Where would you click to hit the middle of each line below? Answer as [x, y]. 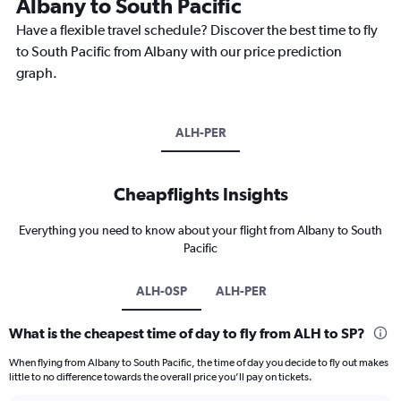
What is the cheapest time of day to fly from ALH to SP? [187, 333]
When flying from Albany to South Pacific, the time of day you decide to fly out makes [199, 362]
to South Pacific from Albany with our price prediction [179, 51]
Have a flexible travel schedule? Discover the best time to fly [197, 30]
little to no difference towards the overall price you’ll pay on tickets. [161, 376]
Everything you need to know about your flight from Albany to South [200, 230]
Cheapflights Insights [200, 193]
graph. [37, 73]
